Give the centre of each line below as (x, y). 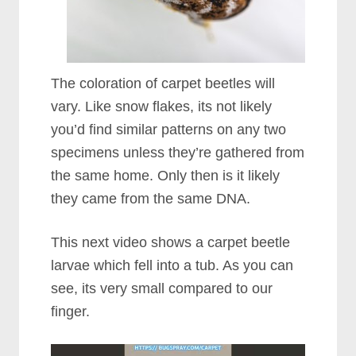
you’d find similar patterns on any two (169, 129)
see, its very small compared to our (162, 288)
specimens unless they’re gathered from (178, 152)
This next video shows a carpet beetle (171, 242)
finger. (71, 311)
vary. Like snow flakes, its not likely (162, 106)
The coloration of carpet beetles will (163, 83)
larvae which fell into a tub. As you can (172, 265)
